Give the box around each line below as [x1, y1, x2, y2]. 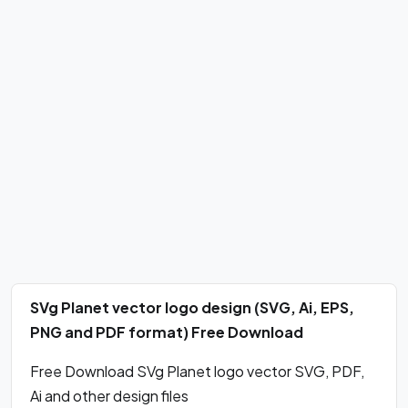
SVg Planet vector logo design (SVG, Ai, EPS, [30, 298, 354, 317]
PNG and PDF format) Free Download [30, 322, 303, 342]
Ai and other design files [30, 386, 189, 405]
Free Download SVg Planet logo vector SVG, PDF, [30, 362, 364, 381]
